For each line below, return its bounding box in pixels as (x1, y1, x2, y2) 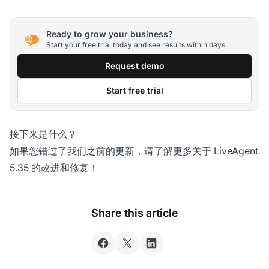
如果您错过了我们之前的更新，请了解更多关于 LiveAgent (10, 144, 258, 157)
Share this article (91, 206, 178, 219)
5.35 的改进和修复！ (10, 161, 98, 174)
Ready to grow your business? (46, 29, 173, 40)
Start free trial (106, 85, 163, 95)
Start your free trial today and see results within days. (46, 40, 227, 50)
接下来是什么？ (10, 127, 77, 140)
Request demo (104, 60, 165, 71)
